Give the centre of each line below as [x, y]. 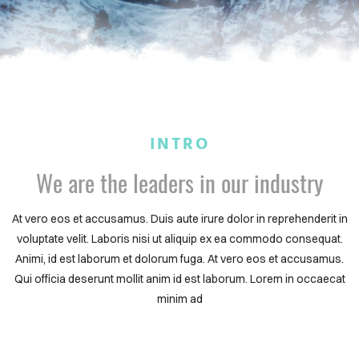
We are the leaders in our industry [179, 182]
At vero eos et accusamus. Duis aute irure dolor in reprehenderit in [179, 219]
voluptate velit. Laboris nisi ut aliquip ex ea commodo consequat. [179, 239]
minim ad [179, 299]
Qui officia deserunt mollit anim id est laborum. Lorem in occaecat [179, 279]
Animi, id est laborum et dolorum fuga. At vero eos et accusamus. [179, 259]
